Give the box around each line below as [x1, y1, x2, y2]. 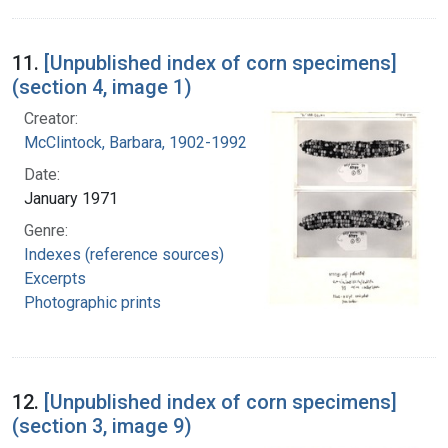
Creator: [24, 108, 78, 128]
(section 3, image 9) [12, 413, 192, 438]
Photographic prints [24, 292, 161, 312]
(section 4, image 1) [12, 74, 192, 99]
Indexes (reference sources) [24, 244, 224, 264]
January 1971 [24, 188, 118, 208]
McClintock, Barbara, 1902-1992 [24, 132, 247, 152]
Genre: [24, 220, 68, 240]
